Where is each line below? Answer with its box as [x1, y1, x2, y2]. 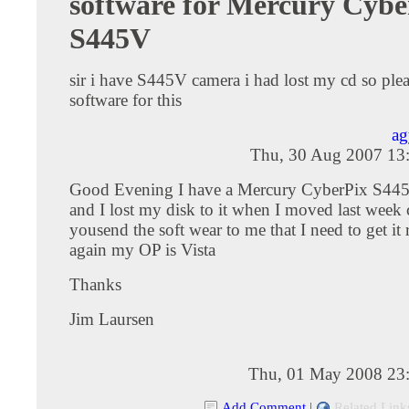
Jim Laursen [69, 309, 154, 329]
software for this [69, 89, 182, 110]
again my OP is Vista [69, 239, 215, 259]
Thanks [69, 274, 121, 294]
